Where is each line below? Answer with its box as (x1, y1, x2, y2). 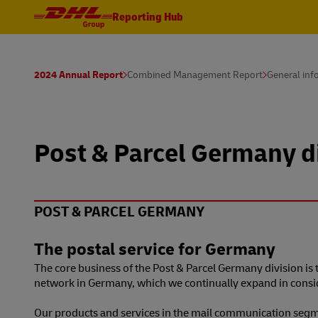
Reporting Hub (112, 9, 183, 25)
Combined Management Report (127, 67, 263, 81)
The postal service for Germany (34, 236, 275, 260)
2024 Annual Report (34, 67, 123, 81)
